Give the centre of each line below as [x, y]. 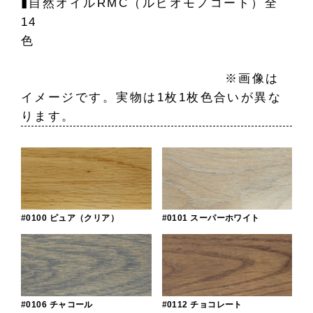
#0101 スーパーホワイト [211, 218]
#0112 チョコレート [202, 304]
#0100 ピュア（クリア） [70, 218]
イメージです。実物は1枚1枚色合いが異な [152, 98]
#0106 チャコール [57, 304]
